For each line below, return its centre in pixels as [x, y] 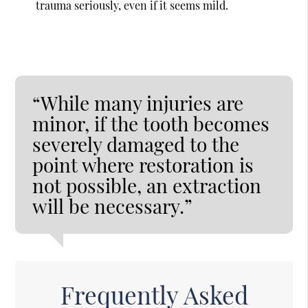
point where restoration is [143, 164]
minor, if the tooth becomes [151, 123]
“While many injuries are [138, 102]
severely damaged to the [136, 144]
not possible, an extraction [147, 185]
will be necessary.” [113, 206]
